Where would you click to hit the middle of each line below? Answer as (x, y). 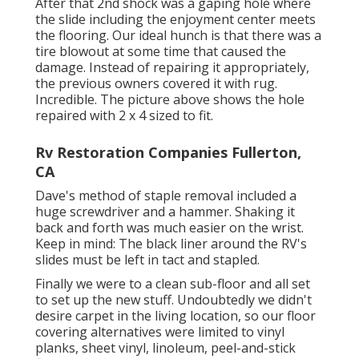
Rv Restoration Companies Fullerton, (168, 153)
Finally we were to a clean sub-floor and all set (173, 284)
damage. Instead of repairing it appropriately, (172, 68)
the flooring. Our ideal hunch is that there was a (178, 36)
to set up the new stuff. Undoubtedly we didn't (173, 300)
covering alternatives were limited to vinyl (160, 332)
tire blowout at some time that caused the (161, 52)
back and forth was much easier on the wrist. (169, 228)
